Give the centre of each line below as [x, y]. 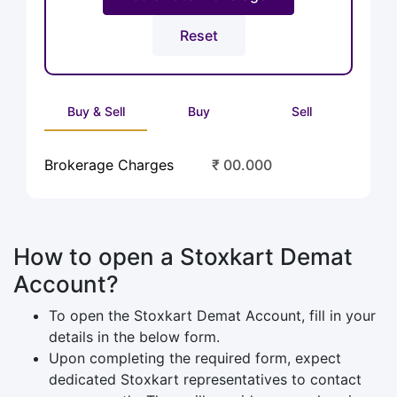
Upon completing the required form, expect [195, 358]
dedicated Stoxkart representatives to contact [205, 379]
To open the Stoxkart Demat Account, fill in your [212, 315]
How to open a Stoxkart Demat [183, 256]
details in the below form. [134, 336]
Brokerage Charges [109, 164]
